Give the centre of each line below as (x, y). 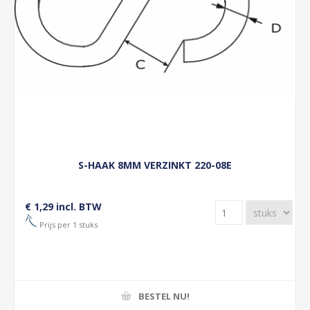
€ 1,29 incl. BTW (63, 207)
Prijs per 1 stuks (67, 224)
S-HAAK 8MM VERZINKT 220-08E (155, 165)
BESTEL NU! (164, 296)
